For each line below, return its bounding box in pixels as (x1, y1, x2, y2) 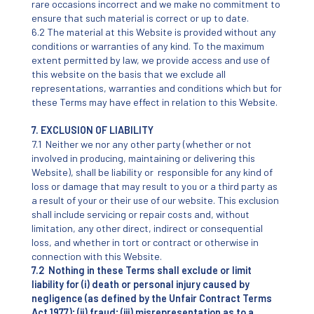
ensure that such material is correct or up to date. (31, 11, 249, 24)
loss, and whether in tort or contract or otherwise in (31, 235, 259, 248)
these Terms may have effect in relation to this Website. (31, 95, 278, 108)
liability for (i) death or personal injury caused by (31, 278, 250, 290)
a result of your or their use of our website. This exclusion (31, 193, 279, 206)
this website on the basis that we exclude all (31, 67, 226, 80)
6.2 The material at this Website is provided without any (31, 25, 276, 38)
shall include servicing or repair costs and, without (31, 207, 250, 220)
